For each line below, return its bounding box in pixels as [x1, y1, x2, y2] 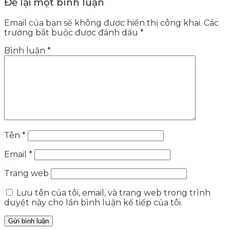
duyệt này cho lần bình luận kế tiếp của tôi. [4, 197, 182, 207]
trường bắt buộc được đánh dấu [4, 27, 140, 37]
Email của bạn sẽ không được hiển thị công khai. [4, 17, 202, 28]
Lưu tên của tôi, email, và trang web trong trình [16, 187, 210, 198]
